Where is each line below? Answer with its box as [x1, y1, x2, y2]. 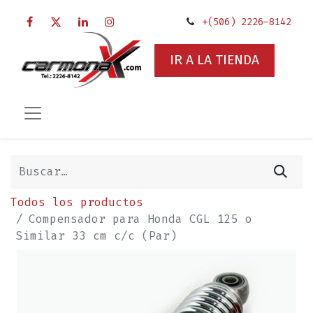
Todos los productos [10, 194, 143, 210]
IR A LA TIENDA [170, 52, 259, 68]
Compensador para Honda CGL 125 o [29, 211, 252, 226]
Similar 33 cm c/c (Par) [16, 228, 177, 243]
